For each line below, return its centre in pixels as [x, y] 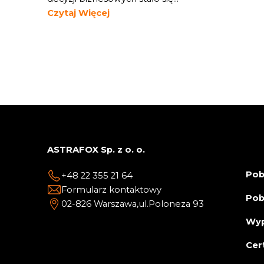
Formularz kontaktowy [111, 190]
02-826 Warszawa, [100, 204]
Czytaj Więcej [78, 13]
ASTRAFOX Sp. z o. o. [96, 150]
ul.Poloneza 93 [171, 204]
